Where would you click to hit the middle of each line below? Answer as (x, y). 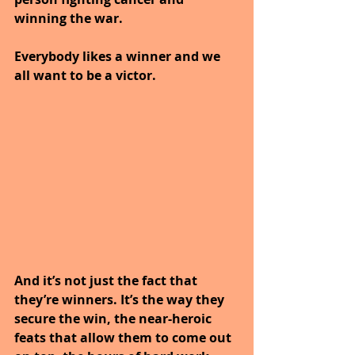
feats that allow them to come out (124, 337)
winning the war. (70, 18)
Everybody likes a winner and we (119, 56)
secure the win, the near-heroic (115, 318)
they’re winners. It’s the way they (121, 299)
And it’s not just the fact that (107, 280)
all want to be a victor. (85, 75)
